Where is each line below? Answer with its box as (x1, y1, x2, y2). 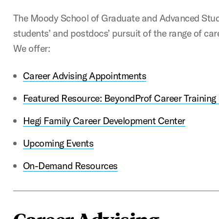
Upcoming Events (22, 137, 94, 149)
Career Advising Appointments (22, 69, 147, 82)
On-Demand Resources (22, 159, 118, 172)
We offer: (13, 42, 50, 54)
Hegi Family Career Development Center (22, 114, 185, 127)
